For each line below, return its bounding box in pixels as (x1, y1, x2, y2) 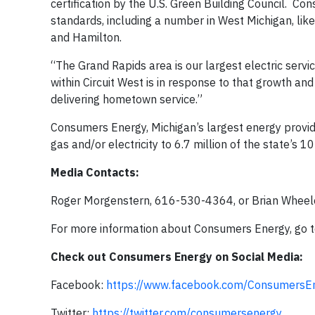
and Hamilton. (51, 30, 122, 44)
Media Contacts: (51, 165, 139, 179)
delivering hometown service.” (51, 92, 202, 106)
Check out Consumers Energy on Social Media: (51, 250, 303, 264)
